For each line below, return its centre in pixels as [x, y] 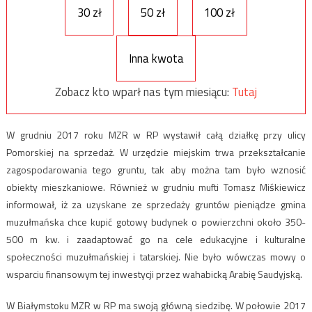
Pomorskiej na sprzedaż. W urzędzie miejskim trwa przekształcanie [156, 153]
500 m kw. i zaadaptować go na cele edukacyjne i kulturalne [156, 240]
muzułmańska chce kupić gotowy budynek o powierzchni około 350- [156, 222]
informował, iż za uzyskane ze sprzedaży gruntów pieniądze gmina [156, 205]
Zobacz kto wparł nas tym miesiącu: [143, 92]
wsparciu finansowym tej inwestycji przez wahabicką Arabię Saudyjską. [154, 274]
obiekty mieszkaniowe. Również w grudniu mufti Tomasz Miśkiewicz [156, 187]
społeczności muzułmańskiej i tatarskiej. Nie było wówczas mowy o [156, 257]
